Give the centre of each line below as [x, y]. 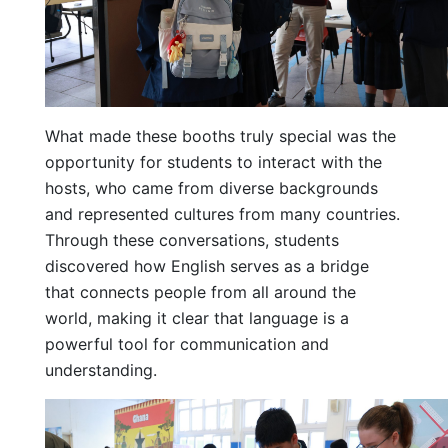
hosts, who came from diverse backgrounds [211, 187]
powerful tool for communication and [187, 343]
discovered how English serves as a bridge [207, 265]
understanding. [101, 369]
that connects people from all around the [200, 291]
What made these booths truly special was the [220, 135]
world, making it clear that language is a [197, 317]
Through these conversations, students [192, 239]
